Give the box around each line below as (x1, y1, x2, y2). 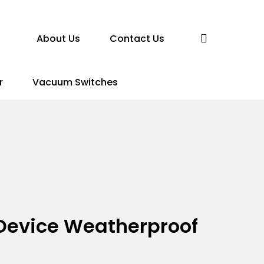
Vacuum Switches (32, 75, 118, 89)
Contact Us (110, 31, 164, 45)
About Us (37, 31, 80, 45)
